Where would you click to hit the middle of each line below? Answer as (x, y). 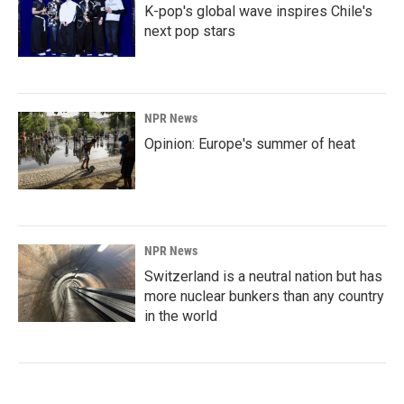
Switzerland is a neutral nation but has (263, 276)
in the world (181, 316)
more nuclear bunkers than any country (264, 296)
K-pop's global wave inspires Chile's (258, 11)
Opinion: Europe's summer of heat (250, 144)
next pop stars (190, 31)
